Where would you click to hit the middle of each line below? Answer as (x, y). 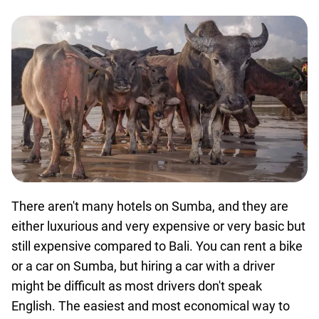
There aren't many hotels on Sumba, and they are (150, 206)
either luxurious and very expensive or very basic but (158, 226)
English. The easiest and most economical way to (151, 306)
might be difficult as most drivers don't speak (137, 286)
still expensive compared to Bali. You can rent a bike (157, 246)
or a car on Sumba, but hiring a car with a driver (143, 266)
